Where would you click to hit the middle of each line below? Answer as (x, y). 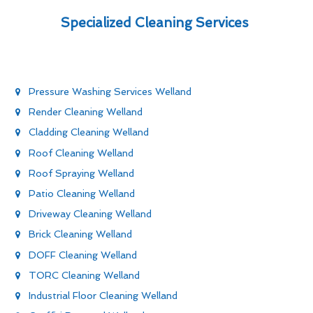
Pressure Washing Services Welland (110, 92)
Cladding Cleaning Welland (89, 132)
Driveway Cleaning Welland (90, 214)
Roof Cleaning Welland (81, 153)
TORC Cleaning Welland (84, 275)
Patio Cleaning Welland (82, 194)
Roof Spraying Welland (81, 173)
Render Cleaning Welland (86, 112)
